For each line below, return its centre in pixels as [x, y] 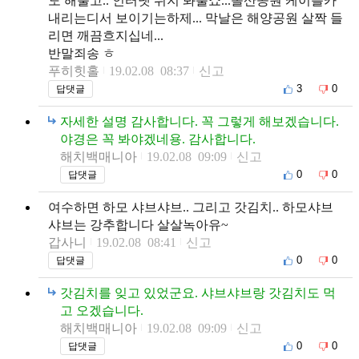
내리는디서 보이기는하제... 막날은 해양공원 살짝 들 [196, 18]
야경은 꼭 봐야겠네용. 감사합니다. [158, 139]
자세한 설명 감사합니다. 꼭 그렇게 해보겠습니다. [200, 121]
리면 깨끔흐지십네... [106, 35]
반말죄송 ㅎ [82, 53]
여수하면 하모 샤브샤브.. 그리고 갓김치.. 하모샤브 [191, 207]
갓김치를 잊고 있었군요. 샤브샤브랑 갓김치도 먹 [198, 292]
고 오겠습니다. [102, 310]
